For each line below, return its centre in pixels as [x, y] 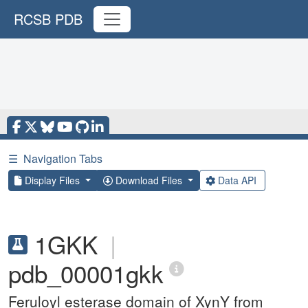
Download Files [148, 180]
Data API [237, 180]
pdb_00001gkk [86, 273]
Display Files [52, 180]
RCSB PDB [48, 19]
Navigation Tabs [63, 158]
